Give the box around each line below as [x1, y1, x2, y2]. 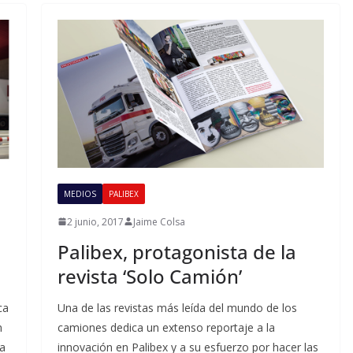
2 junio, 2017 [66, 214, 124, 229]
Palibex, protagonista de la [57, 238, 296, 265]
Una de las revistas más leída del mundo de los [57, 299, 297, 315]
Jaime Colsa [132, 214, 185, 229]
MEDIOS [63, 188, 96, 199]
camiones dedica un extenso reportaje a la [57, 319, 275, 335]
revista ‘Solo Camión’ [57, 262, 242, 289]
